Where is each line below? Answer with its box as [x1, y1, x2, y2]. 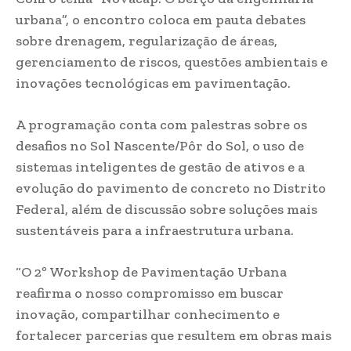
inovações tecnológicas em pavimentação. [16, 74, 291, 92]
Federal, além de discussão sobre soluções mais [16, 201, 317, 218]
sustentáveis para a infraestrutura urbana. [16, 222, 294, 239]
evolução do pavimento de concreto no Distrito [16, 179, 326, 197]
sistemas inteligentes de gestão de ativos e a [16, 158, 305, 175]
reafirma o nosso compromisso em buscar [16, 284, 284, 302]
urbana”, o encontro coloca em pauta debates [16, 11, 306, 28]
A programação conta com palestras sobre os [16, 116, 307, 133]
